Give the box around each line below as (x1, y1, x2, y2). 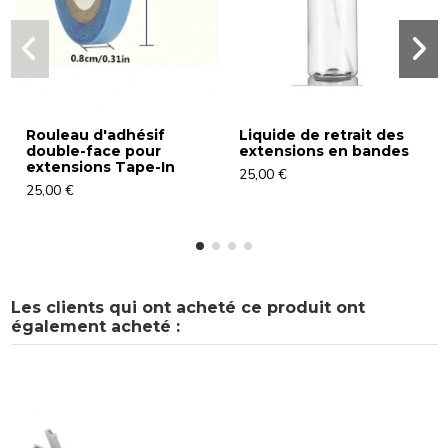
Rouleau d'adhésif (25, 126, 165, 145)
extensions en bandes (239, 142, 409, 161)
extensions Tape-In (25, 158, 175, 177)
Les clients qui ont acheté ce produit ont (10, 298, 365, 318)
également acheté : (10, 317, 180, 337)
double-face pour (25, 142, 161, 161)
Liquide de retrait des (239, 126, 404, 145)
